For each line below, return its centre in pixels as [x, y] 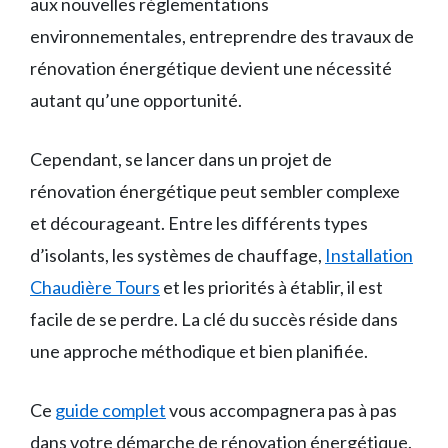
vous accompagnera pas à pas [281, 409]
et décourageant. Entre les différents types [199, 222]
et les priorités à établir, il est [271, 286]
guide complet [110, 409]
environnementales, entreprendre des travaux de [222, 35]
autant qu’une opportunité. [136, 99]
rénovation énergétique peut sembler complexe [215, 190]
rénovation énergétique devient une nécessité [211, 67]
